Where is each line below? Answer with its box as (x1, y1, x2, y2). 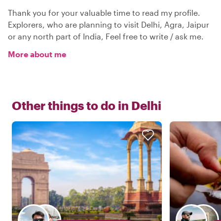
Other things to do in (12, 98, 129, 112)
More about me (8, 49, 66, 59)
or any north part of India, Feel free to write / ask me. (8, 32, 204, 41)
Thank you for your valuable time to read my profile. (8, 8, 200, 17)
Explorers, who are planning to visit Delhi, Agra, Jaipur (8, 20, 209, 29)
